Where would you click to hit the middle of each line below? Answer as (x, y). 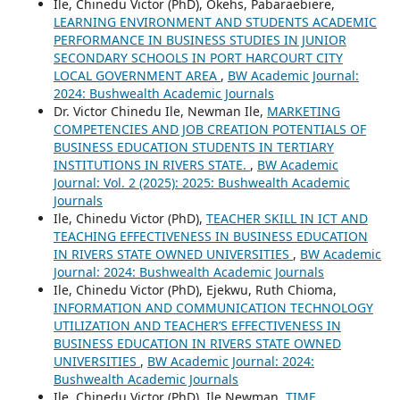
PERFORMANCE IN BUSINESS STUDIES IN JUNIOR (200, 39)
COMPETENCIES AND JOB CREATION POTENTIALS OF (209, 129)
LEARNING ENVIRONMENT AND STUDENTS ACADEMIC (215, 21)
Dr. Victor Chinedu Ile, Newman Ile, (160, 111)
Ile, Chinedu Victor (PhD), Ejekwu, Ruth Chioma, (195, 289)
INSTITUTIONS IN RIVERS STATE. (151, 164)
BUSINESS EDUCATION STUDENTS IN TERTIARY (193, 146)
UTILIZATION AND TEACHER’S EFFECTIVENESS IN (197, 325)
